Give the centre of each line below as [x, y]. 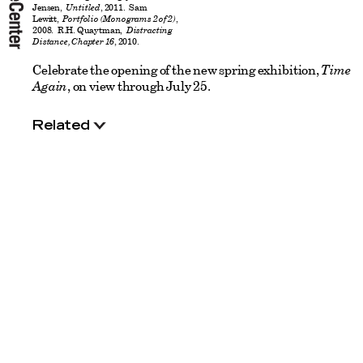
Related [61, 126]
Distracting [149, 30]
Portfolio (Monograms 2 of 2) [119, 19]
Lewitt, [48, 19]
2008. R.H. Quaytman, [79, 30]
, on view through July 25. [139, 86]
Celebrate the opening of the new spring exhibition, [177, 70]
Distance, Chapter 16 [74, 41]
